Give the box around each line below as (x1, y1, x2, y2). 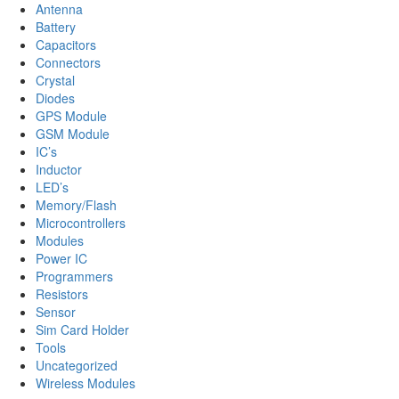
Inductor (36, 160, 82, 178)
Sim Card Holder (36, 321, 129, 338)
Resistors (36, 285, 88, 303)
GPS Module (36, 107, 107, 125)
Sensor (36, 303, 76, 321)
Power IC (36, 249, 87, 267)
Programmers (36, 267, 113, 285)
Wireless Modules (36, 374, 135, 392)
